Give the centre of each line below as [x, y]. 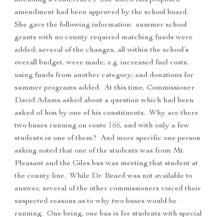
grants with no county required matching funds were [104, 38]
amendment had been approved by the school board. [102, 13]
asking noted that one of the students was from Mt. [100, 151]
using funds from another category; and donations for [104, 76]
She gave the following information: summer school [101, 25]
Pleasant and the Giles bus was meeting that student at [106, 164]
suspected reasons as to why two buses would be [96, 202]
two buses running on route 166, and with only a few [102, 126]
